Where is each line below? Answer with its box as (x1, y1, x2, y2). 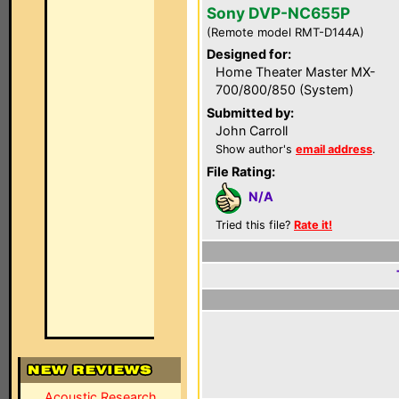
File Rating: (207, 164, 275, 179)
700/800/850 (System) (216, 82, 354, 97)
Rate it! (294, 218, 332, 232)
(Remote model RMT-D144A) (207, 25, 364, 39)
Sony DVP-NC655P (207, 4, 350, 22)
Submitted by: (207, 105, 294, 120)
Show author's (216, 142, 296, 156)
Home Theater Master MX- (216, 64, 376, 79)
